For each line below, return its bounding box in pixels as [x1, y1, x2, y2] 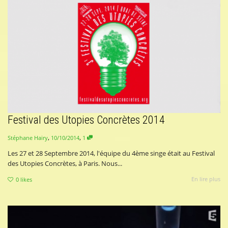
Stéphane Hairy [8, 134, 48, 142]
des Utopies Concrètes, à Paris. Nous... [8, 159, 122, 168]
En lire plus [191, 175, 220, 183]
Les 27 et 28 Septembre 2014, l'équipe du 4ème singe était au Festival [8, 149, 215, 158]
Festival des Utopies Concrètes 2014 [8, 113, 165, 126]
